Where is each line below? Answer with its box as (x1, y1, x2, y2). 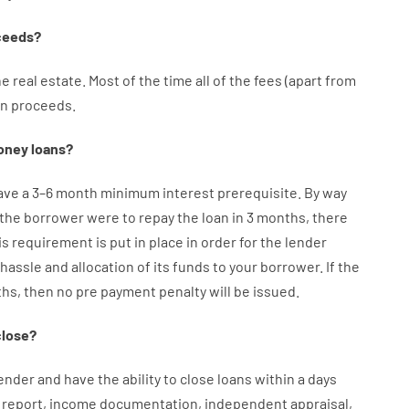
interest (162, 184, 215, 201)
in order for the (185, 233, 282, 250)
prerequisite (216, 184, 298, 201)
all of (194, 71, 226, 89)
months (256, 208, 306, 225)
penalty (158, 282, 206, 299)
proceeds (10, 96, 72, 113)
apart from (288, 71, 356, 89)
